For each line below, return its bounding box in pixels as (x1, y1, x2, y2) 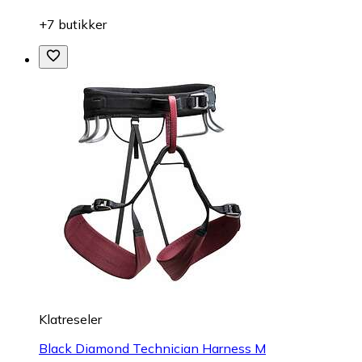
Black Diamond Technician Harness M (39, 339, 266, 356)
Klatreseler (39, 310, 102, 327)
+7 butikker (39, 15, 107, 32)
